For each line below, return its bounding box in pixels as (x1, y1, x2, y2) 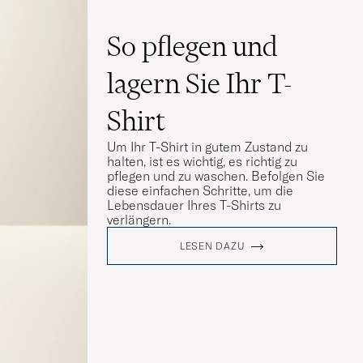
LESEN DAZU (180, 239, 246, 252)
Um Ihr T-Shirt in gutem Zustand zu (107, 138, 308, 155)
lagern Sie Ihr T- (107, 66, 293, 100)
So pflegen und (107, 28, 278, 63)
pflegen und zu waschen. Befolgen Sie (107, 167, 325, 184)
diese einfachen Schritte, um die (107, 181, 293, 199)
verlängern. (107, 211, 171, 228)
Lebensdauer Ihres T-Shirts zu (107, 196, 281, 213)
